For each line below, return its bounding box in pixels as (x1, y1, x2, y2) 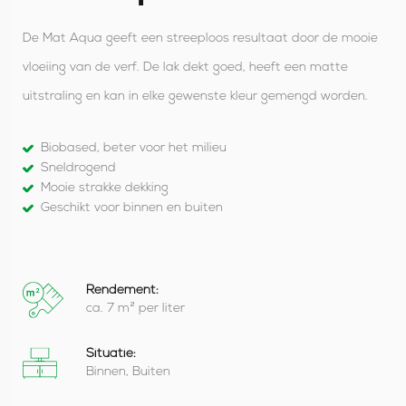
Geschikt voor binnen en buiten (41, 200, 223, 215)
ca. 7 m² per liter (86, 301, 185, 315)
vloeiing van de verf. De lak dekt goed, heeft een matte (23, 60, 348, 74)
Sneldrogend (41, 160, 116, 175)
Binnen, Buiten (86, 364, 170, 379)
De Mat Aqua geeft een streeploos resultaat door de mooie (23, 31, 378, 45)
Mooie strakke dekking (41, 180, 169, 195)
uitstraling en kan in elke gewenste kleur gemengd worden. (23, 89, 368, 103)
